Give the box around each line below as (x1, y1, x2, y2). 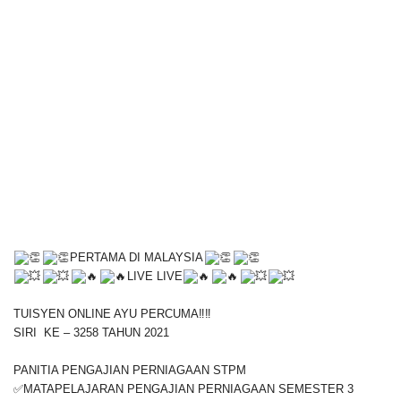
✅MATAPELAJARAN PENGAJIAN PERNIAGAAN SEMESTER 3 (13, 382, 354, 396)
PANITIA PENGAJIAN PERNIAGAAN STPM (13, 363, 246, 377)
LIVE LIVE (126, 269, 183, 283)
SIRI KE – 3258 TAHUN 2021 (13, 326, 169, 339)
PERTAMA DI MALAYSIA (70, 251, 204, 264)
